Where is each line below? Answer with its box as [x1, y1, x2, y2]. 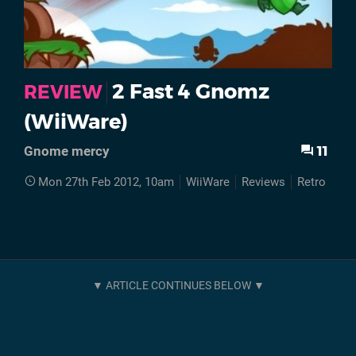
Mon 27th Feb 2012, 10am [38, 175, 174, 190]
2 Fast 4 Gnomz [112, 79, 269, 104]
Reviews [242, 175, 285, 190]
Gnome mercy [24, 142, 110, 159]
